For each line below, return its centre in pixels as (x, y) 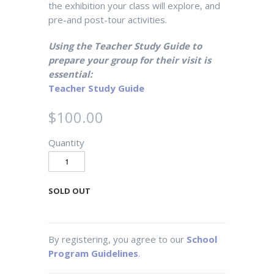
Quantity (66, 142)
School (202, 239)
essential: (70, 74)
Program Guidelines (93, 253)
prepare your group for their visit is (130, 60)
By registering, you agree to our (117, 239)
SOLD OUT (69, 191)
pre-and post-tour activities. (109, 19)
